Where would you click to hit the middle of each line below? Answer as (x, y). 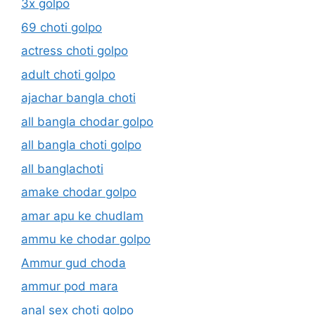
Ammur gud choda (73, 263)
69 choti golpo (62, 27)
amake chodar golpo (79, 192)
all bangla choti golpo (81, 145)
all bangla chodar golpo (87, 121)
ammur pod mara (70, 287)
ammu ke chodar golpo (86, 239)
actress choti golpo (75, 51)
